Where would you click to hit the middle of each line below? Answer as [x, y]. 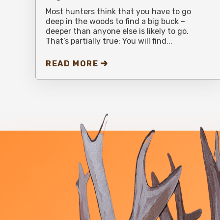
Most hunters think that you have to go [118, 11]
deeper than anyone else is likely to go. [117, 31]
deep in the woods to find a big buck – [115, 21]
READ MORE [72, 63]
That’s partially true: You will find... [109, 41]
